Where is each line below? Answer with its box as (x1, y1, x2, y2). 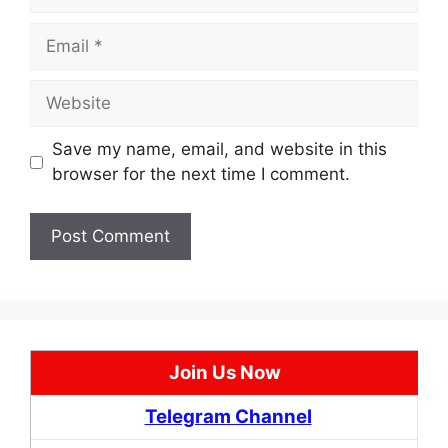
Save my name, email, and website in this (51, 139, 387, 159)
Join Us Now (168, 360, 281, 384)
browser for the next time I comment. (51, 164, 350, 184)
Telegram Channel (144, 404, 312, 428)
